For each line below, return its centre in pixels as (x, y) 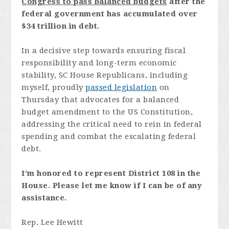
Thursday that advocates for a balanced (100, 99)
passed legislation (121, 87)
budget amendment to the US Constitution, (107, 112)
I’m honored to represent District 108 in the (111, 173)
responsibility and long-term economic (99, 63)
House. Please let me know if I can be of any (112, 185)
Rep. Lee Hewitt (52, 222)
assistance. (44, 198)
